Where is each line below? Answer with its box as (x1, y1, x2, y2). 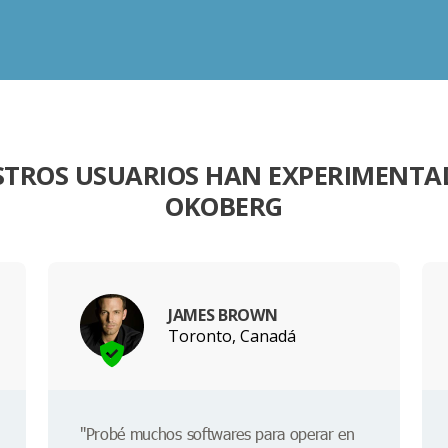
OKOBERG (165, 189, 283, 225)
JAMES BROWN (168, 303, 278, 326)
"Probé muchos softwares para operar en (80, 423, 355, 445)
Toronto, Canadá (168, 324, 296, 347)
